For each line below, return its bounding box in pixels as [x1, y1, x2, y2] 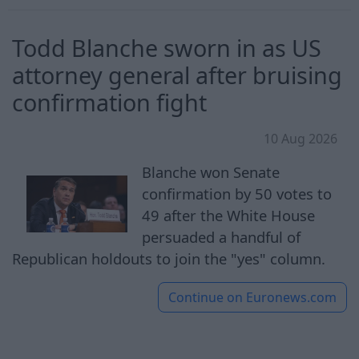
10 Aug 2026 [264, 129, 337, 147]
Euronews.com [246, 288, 337, 306]
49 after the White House [142, 204, 316, 225]
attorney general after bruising [12, 58, 342, 91]
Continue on [168, 288, 243, 306]
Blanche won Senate [142, 161, 280, 182]
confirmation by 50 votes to [142, 183, 333, 204]
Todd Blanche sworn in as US [12, 31, 321, 63]
